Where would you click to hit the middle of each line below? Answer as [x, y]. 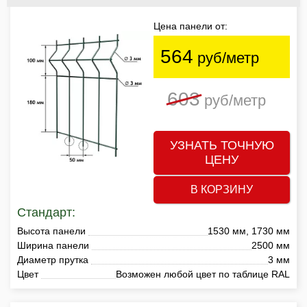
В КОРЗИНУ [222, 189]
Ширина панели [53, 245]
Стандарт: [46, 212]
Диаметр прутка [53, 259]
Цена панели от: [191, 26]
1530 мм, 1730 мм [249, 231]
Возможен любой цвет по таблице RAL [203, 274]
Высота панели [51, 231]
